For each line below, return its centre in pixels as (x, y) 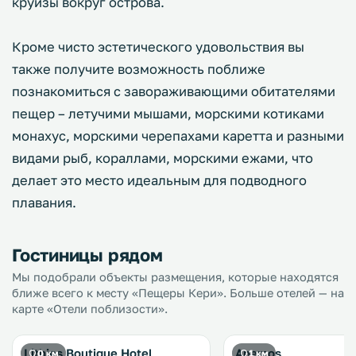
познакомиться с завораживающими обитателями (174, 91)
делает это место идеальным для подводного (159, 180)
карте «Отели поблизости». (90, 309)
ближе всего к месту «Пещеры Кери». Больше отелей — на (178, 293)
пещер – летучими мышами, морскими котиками (168, 114)
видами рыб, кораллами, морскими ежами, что (163, 158)
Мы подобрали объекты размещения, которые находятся (175, 277)
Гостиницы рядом (87, 255)
